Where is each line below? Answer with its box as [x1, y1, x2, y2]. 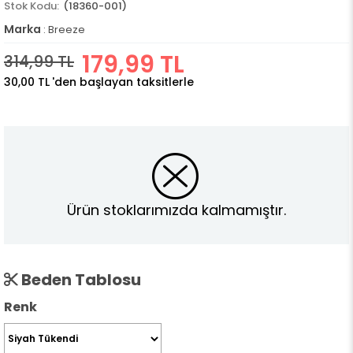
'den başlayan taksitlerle [52, 74, 194, 90]
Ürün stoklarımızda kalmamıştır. [67, 199, 286, 220]
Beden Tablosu [18, 269, 141, 292]
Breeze [48, 22, 85, 37]
